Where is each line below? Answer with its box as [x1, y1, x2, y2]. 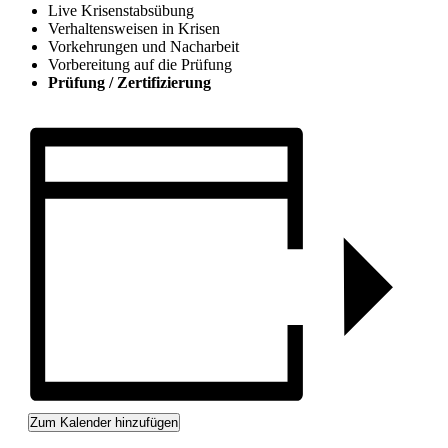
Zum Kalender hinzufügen [30, 414, 178, 430]
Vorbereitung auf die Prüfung [48, 56, 232, 74]
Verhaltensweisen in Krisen [48, 20, 220, 38]
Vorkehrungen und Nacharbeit [48, 38, 239, 56]
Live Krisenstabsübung [48, 2, 194, 20]
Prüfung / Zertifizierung [48, 74, 211, 92]
